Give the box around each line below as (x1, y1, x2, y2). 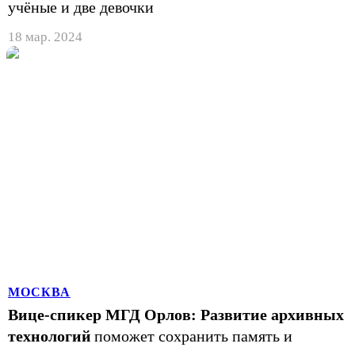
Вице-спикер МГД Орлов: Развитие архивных (8, 305, 344, 323)
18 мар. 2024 (8, 29, 82, 44)
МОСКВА (8, 284, 71, 299)
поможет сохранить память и (94, 326, 292, 345)
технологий (8, 326, 91, 345)
